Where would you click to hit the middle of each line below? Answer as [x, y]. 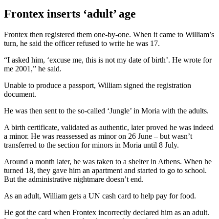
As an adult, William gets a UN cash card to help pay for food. [100, 196]
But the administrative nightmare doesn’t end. [74, 179]
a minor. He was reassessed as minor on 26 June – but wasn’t [98, 136]
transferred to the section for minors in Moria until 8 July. [91, 145]
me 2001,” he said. [33, 69]
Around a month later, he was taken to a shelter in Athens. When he [108, 162]
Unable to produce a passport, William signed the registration [98, 86]
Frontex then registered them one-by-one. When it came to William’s [109, 35]
